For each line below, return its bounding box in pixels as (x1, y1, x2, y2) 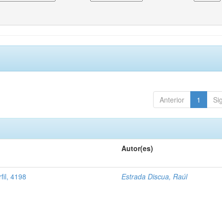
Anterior (159, 95, 184, 105)
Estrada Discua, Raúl (121, 171, 188, 181)
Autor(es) (121, 143, 154, 153)
